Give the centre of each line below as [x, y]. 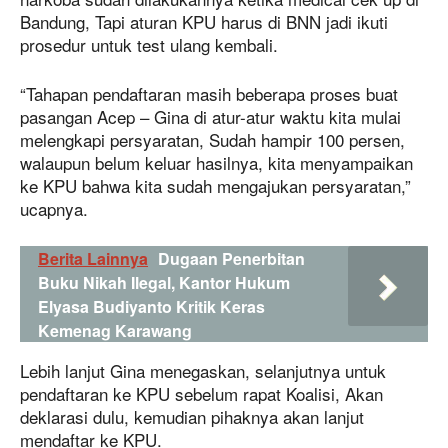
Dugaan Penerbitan [231, 259]
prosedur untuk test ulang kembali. [149, 45]
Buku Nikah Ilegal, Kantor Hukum [164, 283]
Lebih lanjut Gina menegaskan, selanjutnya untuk [203, 371]
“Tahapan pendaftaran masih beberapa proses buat [209, 94]
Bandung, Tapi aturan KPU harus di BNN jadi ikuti [204, 22]
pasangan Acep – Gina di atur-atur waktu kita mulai [210, 117]
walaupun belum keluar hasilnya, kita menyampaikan [216, 163]
